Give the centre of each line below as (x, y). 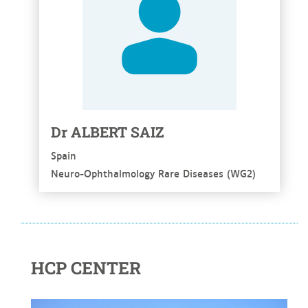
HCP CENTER (86, 268)
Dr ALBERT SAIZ (107, 132)
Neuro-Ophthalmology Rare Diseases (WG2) (153, 173)
